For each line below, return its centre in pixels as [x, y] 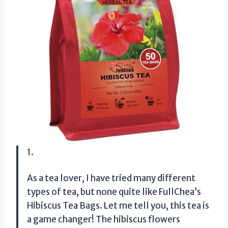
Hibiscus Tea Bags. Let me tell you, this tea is [118, 205]
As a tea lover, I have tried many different [111, 178]
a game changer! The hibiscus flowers [104, 219]
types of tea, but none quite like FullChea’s [114, 192]
